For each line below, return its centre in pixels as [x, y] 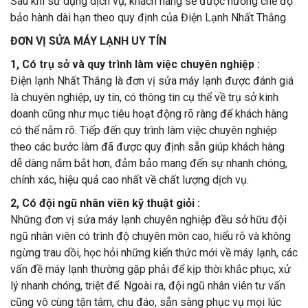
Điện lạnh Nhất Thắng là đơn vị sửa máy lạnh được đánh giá [152, 81]
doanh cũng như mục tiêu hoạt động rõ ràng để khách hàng [149, 114]
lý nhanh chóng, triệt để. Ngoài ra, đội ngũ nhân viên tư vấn [148, 286]
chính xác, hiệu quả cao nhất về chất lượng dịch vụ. [130, 180]
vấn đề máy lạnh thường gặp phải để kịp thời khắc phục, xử [151, 269]
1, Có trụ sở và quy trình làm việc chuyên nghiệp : [135, 65]
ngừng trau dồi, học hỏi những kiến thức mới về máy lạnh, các [154, 253]
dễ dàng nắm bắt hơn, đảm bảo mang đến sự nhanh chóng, [149, 164]
